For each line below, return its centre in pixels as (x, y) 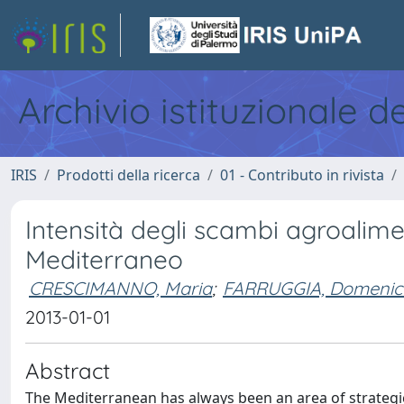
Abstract (68, 371)
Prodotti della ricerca (129, 175)
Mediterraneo (104, 259)
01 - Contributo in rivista (302, 175)
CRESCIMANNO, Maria (120, 288)
